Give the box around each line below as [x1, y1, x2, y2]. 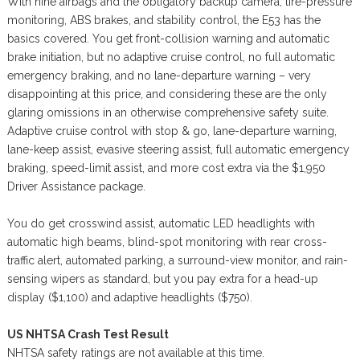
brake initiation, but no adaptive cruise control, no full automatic [6, 51, 335, 64]
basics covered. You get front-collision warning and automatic [6, 32, 329, 46]
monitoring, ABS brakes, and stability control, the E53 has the [6, 14, 321, 27]
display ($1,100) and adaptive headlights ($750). [6, 291, 252, 305]
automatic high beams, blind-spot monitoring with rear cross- [6, 235, 327, 249]
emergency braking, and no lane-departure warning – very [6, 69, 311, 83]
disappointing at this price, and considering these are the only [6, 88, 327, 101]
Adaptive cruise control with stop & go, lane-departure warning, [6, 125, 337, 138]
